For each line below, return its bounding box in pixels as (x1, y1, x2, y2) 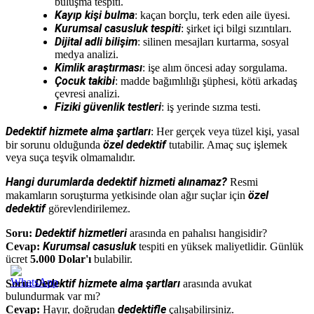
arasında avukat (180, 277, 252, 289)
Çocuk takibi (55, 74, 115, 88)
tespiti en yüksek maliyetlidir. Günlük (136, 240, 303, 252)
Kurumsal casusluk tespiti (55, 21, 181, 35)
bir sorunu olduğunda (6, 138, 103, 151)
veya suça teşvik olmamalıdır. (6, 151, 135, 163)
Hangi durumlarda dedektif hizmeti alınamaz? (6, 175, 227, 189)
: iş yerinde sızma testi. (161, 100, 261, 113)
